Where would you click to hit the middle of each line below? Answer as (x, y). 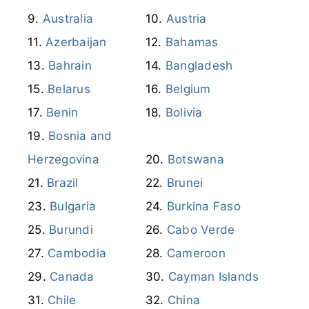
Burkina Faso (203, 206)
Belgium (188, 89)
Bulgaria (73, 206)
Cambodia (77, 253)
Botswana (196, 159)
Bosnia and (80, 136)
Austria (186, 18)
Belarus (69, 89)
